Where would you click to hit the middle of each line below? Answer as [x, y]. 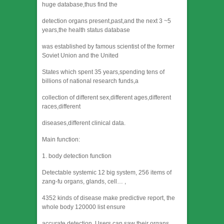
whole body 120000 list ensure [84, 207]
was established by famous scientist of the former [108, 47]
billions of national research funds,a [90, 81]
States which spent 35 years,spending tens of [103, 72]
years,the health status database [86, 30]
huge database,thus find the [80, 5]
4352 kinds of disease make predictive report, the [108, 198]
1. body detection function [77, 156]
